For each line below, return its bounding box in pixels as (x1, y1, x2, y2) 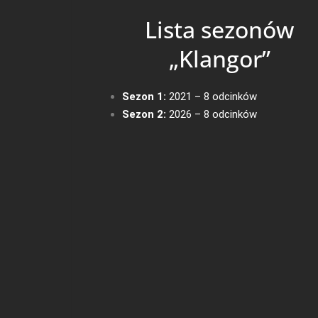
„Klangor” (168, 43, 270, 74)
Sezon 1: (122, 89, 166, 103)
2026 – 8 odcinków (166, 107, 257, 121)
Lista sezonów (145, 13, 295, 45)
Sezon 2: (122, 107, 166, 121)
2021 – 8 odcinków (166, 89, 257, 103)
